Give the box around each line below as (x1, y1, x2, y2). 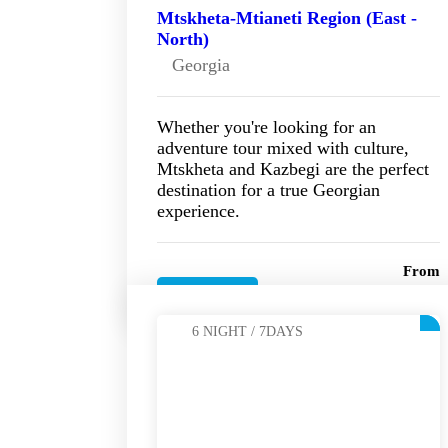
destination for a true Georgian (157, 180, 380, 201)
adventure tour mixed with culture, (157, 138, 409, 159)
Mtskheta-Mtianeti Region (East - (157, 8, 417, 29)
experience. (157, 201, 240, 222)
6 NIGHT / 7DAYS (192, 324, 303, 340)
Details (187, 287, 228, 303)
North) (157, 29, 209, 50)
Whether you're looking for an (157, 117, 376, 138)
